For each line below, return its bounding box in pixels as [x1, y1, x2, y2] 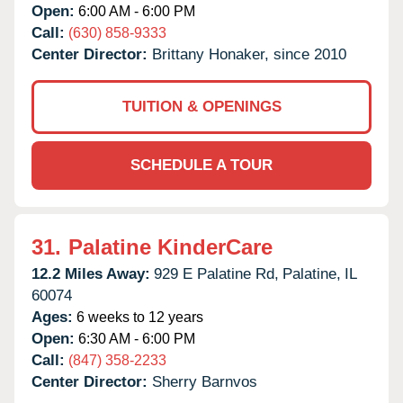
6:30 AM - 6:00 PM [75, 330, 195, 346]
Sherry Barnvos [152, 372, 257, 390]
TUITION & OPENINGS [121, 97, 282, 115]
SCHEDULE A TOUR [130, 156, 273, 174]
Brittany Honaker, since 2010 [152, 45, 346, 63]
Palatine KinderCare [68, 234, 273, 259]
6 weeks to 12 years [73, 309, 203, 325]
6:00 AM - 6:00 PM [75, 3, 195, 19]
